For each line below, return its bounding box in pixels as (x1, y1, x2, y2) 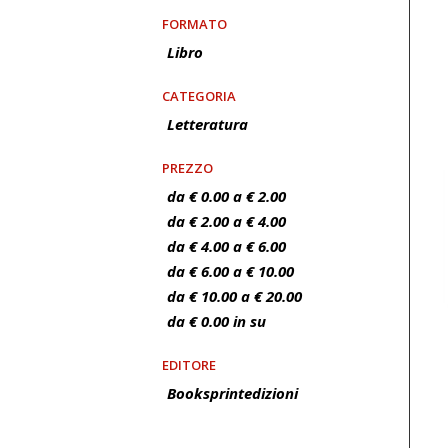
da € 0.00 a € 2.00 (167, 186, 286, 206)
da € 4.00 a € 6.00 (167, 236, 286, 256)
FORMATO (162, 15, 227, 33)
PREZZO (162, 159, 213, 177)
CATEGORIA (162, 87, 236, 105)
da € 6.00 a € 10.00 (167, 261, 294, 281)
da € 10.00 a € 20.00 (167, 286, 302, 306)
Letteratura (167, 114, 248, 134)
